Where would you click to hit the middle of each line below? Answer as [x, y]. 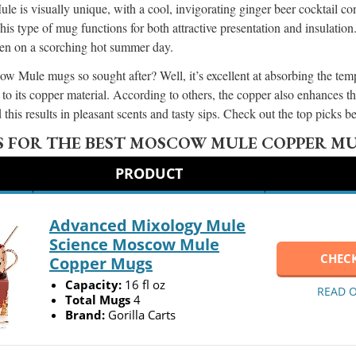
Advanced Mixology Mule [147, 225]
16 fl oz [145, 284]
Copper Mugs [101, 263]
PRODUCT [149, 173]
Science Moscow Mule [134, 244]
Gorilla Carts [142, 314]
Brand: [87, 314]
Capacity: [95, 284]
